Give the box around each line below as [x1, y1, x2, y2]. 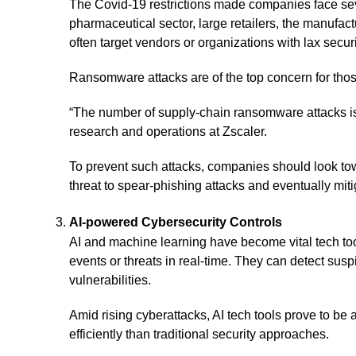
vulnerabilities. [69, 273, 151, 287]
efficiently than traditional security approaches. [69, 327, 329, 341]
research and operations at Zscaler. [69, 125, 267, 138]
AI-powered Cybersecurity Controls [69, 215, 282, 229]
